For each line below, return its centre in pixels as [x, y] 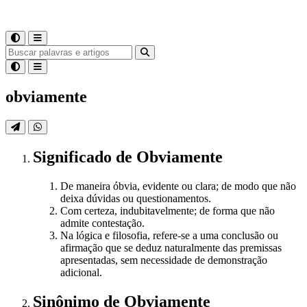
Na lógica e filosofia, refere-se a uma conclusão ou [169, 235]
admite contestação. [102, 223]
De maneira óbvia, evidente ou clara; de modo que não [178, 186]
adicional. [81, 272]
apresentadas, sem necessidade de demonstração [164, 260]
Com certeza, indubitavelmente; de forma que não [168, 210]
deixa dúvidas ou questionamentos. [136, 198]
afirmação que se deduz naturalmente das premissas [171, 247]
